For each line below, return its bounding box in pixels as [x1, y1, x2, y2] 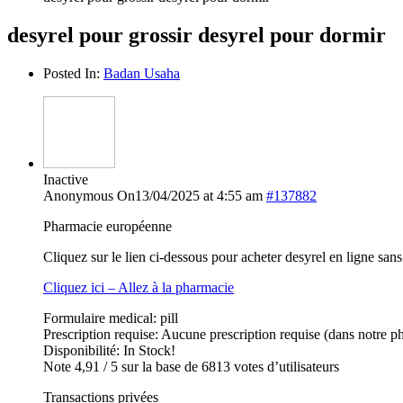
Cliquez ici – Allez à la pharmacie [43, 279, 234, 295]
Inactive [43, 171, 88, 187]
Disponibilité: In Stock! [43, 342, 175, 358]
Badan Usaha [103, 65, 180, 81]
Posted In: [43, 65, 103, 81]
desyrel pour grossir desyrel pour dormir [7, 22, 386, 47]
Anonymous [43, 187, 113, 203]
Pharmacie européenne [43, 218, 172, 234]
